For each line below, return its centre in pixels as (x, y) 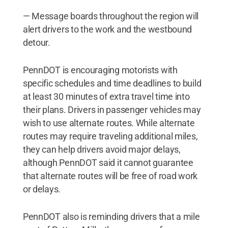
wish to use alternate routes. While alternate (109, 123)
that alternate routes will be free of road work (110, 176)
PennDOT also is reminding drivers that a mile (111, 216)
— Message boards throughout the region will (111, 16)
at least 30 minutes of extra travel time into (106, 96)
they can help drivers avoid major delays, (102, 149)
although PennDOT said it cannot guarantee (108, 162)
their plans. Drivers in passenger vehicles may (112, 109)
